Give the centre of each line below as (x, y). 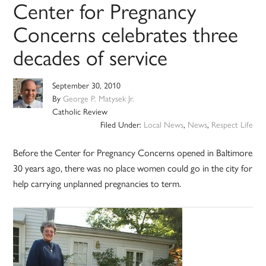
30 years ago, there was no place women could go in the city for (133, 168)
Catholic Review (80, 111)
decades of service (91, 57)
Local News (163, 124)
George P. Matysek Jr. (99, 98)
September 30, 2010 (87, 85)
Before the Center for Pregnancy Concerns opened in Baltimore (133, 153)
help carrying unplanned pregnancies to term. (97, 183)
